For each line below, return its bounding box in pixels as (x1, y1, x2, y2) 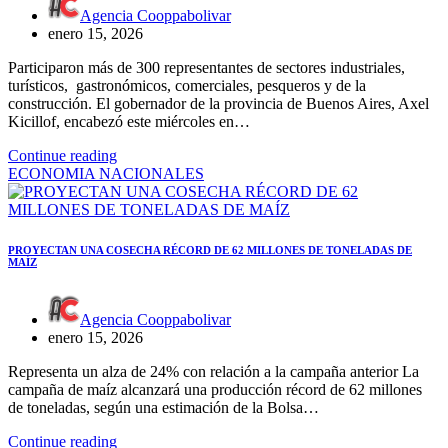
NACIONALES (99, 165, 204, 183)
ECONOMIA (8, 165, 99, 183)
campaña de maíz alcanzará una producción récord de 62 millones (8, 381, 422, 399)
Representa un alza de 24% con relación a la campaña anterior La (8, 363, 419, 381)
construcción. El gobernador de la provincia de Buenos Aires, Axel (8, 95, 429, 113)
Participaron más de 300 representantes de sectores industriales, (8, 59, 405, 77)
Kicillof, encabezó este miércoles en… (8, 113, 250, 131)
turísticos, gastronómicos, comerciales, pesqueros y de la (8, 77, 366, 95)
